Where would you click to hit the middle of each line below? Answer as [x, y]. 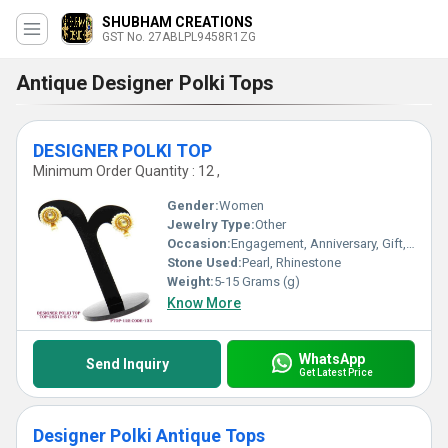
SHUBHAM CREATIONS [177, 22]
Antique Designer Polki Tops [145, 83]
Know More [204, 303]
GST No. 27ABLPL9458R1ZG [179, 37]
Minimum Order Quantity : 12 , [126, 171]
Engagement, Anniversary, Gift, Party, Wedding [318, 243]
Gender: [193, 205]
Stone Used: [204, 262]
